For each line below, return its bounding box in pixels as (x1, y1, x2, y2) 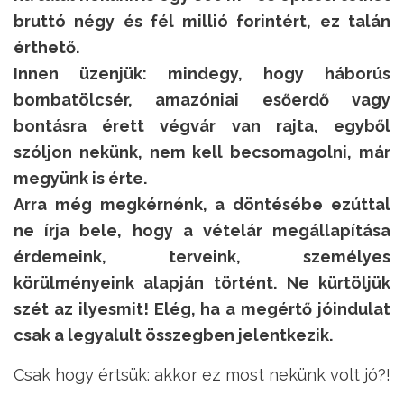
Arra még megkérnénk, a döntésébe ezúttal (14, 195, 390, 215)
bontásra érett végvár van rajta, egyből (14, 116, 390, 136)
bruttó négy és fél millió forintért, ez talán (14, 12, 390, 32)
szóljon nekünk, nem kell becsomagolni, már (14, 142, 390, 162)
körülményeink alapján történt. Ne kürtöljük (14, 273, 390, 293)
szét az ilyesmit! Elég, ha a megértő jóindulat (14, 299, 390, 319)
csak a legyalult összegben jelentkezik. (14, 326, 334, 345)
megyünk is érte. (14, 169, 148, 188)
